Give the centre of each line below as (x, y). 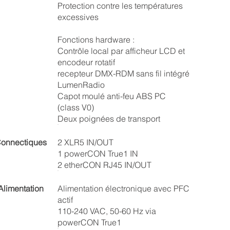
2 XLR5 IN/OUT (85, 142)
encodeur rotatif (86, 62)
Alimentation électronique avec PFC (123, 188)
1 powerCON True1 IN (98, 154)
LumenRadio (81, 85)
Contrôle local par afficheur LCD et (121, 51)
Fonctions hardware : (96, 40)
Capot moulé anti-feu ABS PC (111, 96)
